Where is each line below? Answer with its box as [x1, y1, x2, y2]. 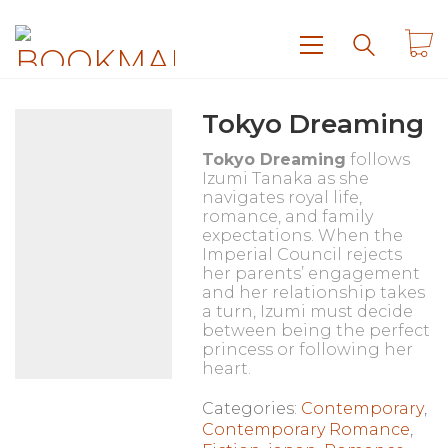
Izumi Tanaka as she [201, 168, 369, 188]
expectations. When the [201, 225, 403, 245]
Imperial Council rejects [201, 244, 402, 264]
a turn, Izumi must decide [201, 301, 413, 321]
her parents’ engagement [201, 263, 420, 283]
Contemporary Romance [201, 419, 410, 439]
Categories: [201, 398, 301, 418]
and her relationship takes [201, 282, 425, 302]
